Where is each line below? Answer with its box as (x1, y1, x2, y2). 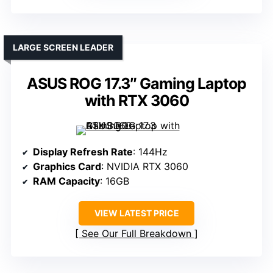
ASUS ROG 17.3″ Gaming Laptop (27, 74, 246, 93)
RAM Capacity (33, 175, 100, 188)
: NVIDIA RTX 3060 (101, 160, 188, 173)
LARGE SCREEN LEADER (13, 42, 113, 53)
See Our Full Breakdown (82, 227, 191, 240)
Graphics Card (33, 160, 101, 173)
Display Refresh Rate (33, 146, 133, 158)
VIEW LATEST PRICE (94, 208, 179, 219)
